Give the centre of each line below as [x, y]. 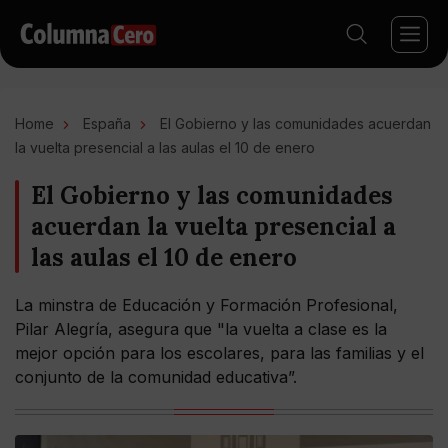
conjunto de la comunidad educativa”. [156, 377]
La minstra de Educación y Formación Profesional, [206, 305]
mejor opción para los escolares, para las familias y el [219, 353]
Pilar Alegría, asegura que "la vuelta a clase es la [201, 329]
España [107, 123]
